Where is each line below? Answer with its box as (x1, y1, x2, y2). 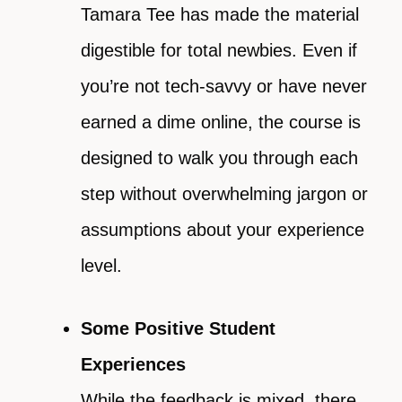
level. (81, 256, 122, 276)
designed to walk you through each (81, 148, 358, 169)
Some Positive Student (81, 319, 275, 339)
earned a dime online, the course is (81, 112, 361, 133)
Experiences (81, 354, 186, 375)
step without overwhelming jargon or (81, 184, 368, 205)
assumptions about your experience (81, 220, 364, 240)
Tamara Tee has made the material (81, 4, 359, 25)
